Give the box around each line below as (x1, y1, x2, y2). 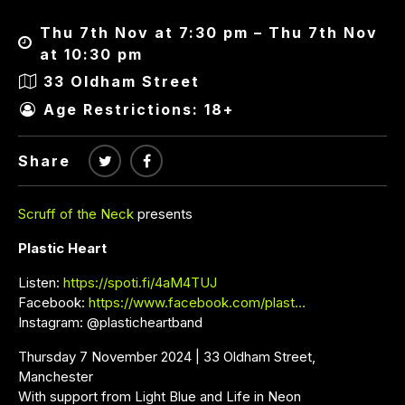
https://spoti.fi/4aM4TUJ (63, 273, 217, 291)
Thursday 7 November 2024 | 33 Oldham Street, (18, 347, 316, 365)
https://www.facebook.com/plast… (89, 293, 306, 311)
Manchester (18, 367, 93, 385)
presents (134, 204, 193, 222)
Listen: (18, 273, 63, 291)
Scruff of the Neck (18, 204, 134, 222)
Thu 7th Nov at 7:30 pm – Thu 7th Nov (39, 23, 378, 42)
